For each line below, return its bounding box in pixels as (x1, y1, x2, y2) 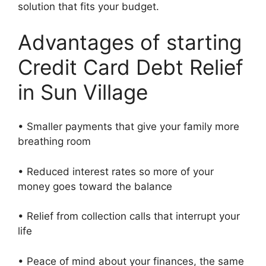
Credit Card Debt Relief (18, 54, 243, 80)
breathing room (18, 135, 97, 148)
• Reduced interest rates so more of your (18, 165, 214, 178)
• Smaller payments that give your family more (18, 121, 239, 133)
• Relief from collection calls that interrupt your (18, 210, 240, 223)
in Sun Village (18, 79, 148, 104)
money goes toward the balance (18, 180, 178, 192)
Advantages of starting (18, 29, 242, 55)
